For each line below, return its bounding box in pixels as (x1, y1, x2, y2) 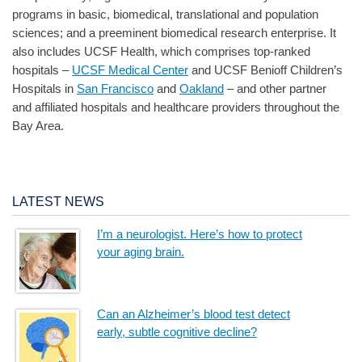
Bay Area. (12, 119, 64, 133)
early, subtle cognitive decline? (97, 325, 257, 339)
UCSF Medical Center (72, 63, 188, 78)
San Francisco (77, 82, 154, 96)
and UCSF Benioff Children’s (188, 63, 343, 78)
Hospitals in (12, 82, 77, 96)
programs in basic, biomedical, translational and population (12, 7, 318, 22)
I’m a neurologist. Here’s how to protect (97, 227, 302, 242)
